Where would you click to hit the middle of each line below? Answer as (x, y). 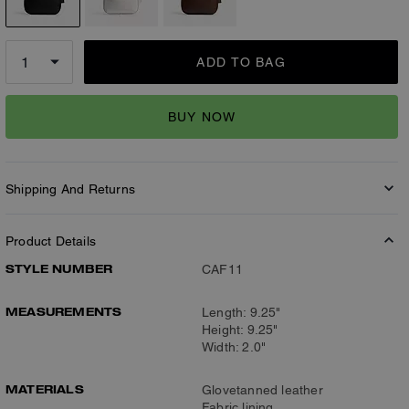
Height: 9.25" (240, 330)
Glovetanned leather (262, 390)
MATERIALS (45, 389)
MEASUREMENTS (64, 311)
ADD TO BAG (241, 62)
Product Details (51, 241)
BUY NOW (202, 116)
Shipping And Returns (70, 189)
